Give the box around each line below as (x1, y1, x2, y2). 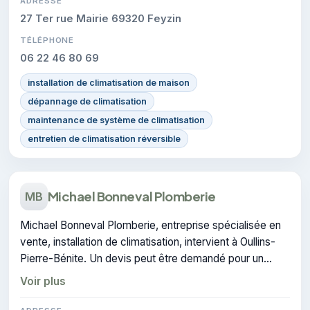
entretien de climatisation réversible (28, 133, 181, 144)
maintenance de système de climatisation (28, 114, 205, 125)
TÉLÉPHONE (20, 35, 75, 45)
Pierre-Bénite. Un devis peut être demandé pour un (20, 251, 264, 265)
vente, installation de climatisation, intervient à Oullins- (20, 235, 275, 248)
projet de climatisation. (20, 268, 127, 282)
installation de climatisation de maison (28, 77, 190, 88)
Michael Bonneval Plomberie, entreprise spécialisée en (20, 218, 281, 232)
